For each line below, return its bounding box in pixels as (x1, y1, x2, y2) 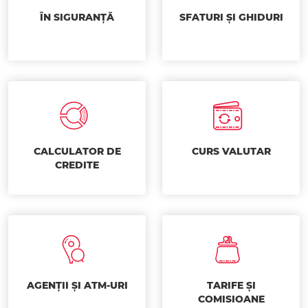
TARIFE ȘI (206, 279, 256, 291)
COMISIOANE (197, 293, 265, 305)
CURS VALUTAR (191, 145, 271, 157)
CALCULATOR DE (33, 145, 121, 157)
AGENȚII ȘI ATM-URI (26, 279, 128, 291)
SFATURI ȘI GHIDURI (179, 11, 283, 23)
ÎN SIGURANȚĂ (40, 11, 114, 23)
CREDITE (55, 159, 99, 171)
